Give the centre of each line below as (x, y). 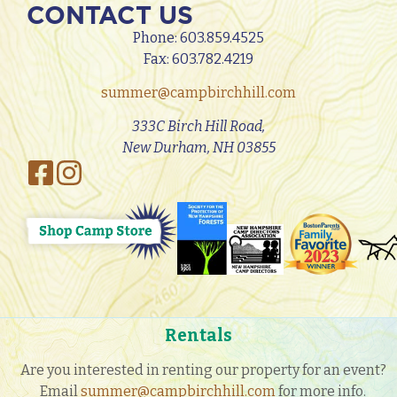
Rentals (198, 335)
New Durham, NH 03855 (198, 148)
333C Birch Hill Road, (198, 127)
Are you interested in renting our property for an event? (203, 370)
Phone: (156, 37)
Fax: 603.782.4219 (198, 58)
